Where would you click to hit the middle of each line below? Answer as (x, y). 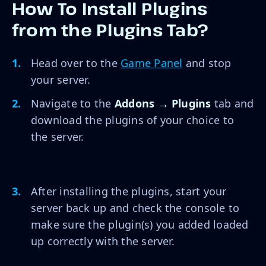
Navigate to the (73, 103)
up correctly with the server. (103, 241)
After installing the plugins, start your (129, 191)
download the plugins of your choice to (133, 120)
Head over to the (76, 63)
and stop (207, 63)
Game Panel (152, 63)
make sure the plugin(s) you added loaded (140, 224)
